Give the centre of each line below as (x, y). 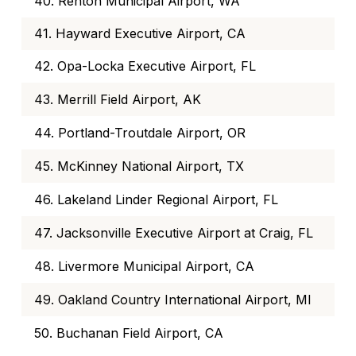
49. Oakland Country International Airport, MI (173, 300)
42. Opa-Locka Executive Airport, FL (145, 66)
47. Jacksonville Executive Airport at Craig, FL (174, 233)
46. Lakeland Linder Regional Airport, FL (156, 200)
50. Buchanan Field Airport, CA (129, 333)
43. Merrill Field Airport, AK (118, 100)
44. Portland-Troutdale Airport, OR (140, 133)
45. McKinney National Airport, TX (139, 166)
